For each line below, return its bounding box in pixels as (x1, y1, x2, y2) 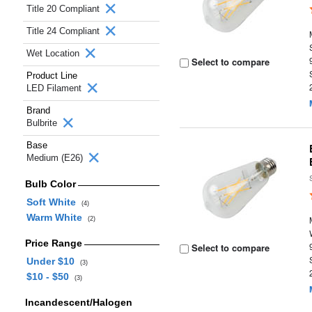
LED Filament (26, 83, 84, 93)
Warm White (26, 212, 88, 223)
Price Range (24, 237, 82, 249)
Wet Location (26, 48, 82, 58)
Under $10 (26, 256, 80, 267)
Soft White (26, 196, 81, 208)
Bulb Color (24, 178, 76, 189)
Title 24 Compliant (26, 26, 102, 36)
